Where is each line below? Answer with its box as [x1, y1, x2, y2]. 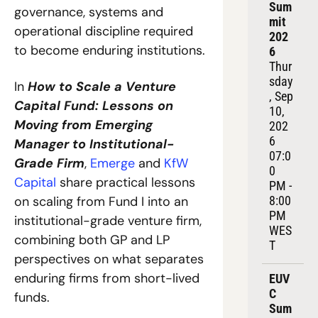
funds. [14, 289, 50, 307]
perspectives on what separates [14, 251, 204, 268]
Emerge [90, 155, 135, 172]
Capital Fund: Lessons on [14, 97, 173, 115]
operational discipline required [14, 23, 193, 40]
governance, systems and [14, 4, 163, 21]
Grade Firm [14, 155, 84, 172]
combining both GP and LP [14, 231, 170, 249]
